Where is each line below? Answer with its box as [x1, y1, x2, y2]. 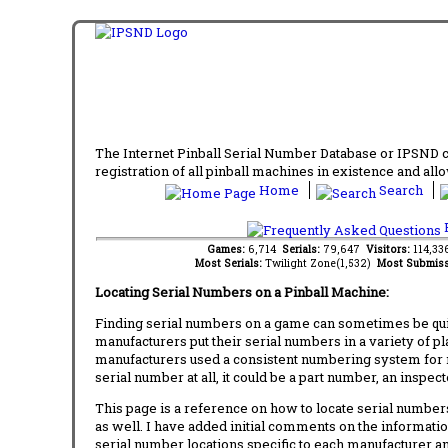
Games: [206, 241, 248, 256]
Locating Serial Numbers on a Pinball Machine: [95, 282, 389, 301]
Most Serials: [194, 255, 265, 270]
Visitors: [365, 241, 413, 256]
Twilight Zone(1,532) [264, 255, 377, 270]
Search [376, 180, 426, 199]
